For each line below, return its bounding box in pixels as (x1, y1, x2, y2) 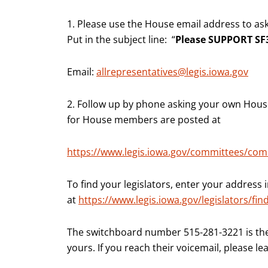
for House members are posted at (67, 112, 223, 126)
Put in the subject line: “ (67, 32, 175, 46)
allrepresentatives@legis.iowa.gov (96, 65, 248, 78)
